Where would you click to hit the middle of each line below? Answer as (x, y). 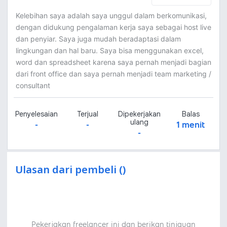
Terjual (88, 114)
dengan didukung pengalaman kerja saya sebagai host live (113, 27)
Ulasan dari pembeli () (70, 170)
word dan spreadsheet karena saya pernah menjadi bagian (113, 62)
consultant (33, 85)
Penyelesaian (36, 114)
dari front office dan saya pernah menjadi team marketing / (113, 74)
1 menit (191, 125)
